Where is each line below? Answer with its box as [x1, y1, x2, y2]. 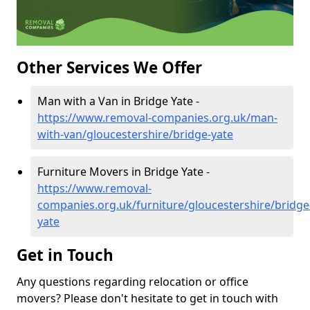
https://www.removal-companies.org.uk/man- [37, 110, 277, 126]
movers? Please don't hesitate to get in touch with [17, 291, 278, 307]
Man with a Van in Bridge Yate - [37, 93, 199, 109]
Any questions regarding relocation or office [17, 274, 248, 290]
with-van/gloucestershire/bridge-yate [37, 127, 233, 143]
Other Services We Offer [17, 57, 202, 79]
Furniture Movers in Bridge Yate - [37, 164, 210, 180]
